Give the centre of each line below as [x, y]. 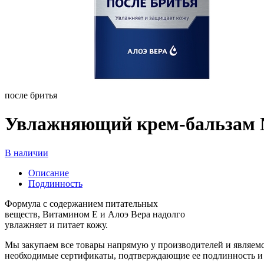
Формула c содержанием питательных [81, 203]
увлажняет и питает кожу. [56, 225]
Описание [49, 173]
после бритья [31, 95]
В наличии [27, 153]
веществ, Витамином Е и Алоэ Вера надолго [95, 214]
